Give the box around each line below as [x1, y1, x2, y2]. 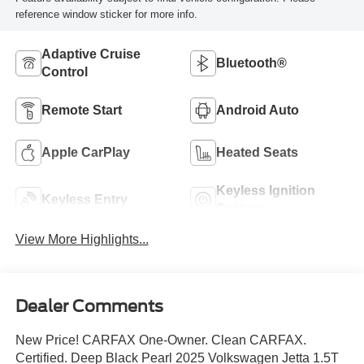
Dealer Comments [15, 296, 163, 316]
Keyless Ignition [216, 184, 315, 198]
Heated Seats [216, 145, 298, 160]
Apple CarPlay [41, 145, 130, 160]
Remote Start [41, 103, 122, 118]
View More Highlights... [15, 232, 149, 247]
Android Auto [216, 103, 299, 118]
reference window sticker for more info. [15, 8, 197, 21]
